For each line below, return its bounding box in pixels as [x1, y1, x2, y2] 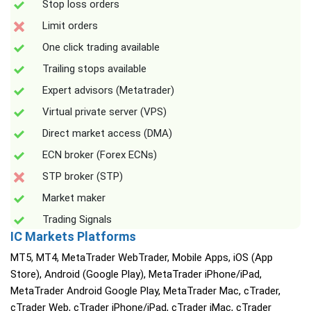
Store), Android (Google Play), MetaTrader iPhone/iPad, [10, 268, 262, 280]
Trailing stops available [42, 62, 146, 75]
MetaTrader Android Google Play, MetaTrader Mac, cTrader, [10, 285, 280, 297]
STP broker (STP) [42, 170, 123, 183]
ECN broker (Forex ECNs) [42, 149, 157, 161]
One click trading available [42, 41, 160, 53]
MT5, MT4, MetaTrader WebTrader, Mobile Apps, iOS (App [10, 251, 273, 264]
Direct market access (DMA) [42, 127, 172, 140]
